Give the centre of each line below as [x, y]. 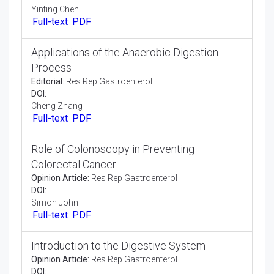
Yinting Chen [55, 110]
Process [51, 171]
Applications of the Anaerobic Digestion [125, 156]
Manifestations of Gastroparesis [107, 72]
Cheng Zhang [57, 209]
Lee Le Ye [50, 27]
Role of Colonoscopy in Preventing [113, 255]
